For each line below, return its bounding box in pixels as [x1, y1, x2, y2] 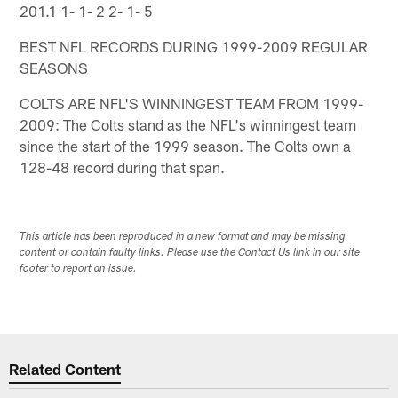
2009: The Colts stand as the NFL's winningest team [20, 115, 357, 133]
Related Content [9, 360, 122, 378]
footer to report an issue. [20, 263, 138, 275]
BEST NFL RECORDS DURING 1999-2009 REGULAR [20, 36, 369, 55]
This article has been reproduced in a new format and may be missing [20, 231, 346, 243]
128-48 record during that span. [20, 157, 226, 176]
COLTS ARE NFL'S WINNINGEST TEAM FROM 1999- [20, 93, 364, 112]
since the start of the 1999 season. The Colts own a [20, 136, 352, 155]
